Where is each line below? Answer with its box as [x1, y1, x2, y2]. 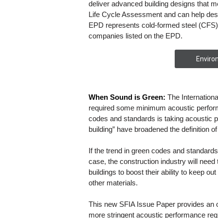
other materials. [89, 179, 138, 187]
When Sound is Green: [89, 93, 167, 101]
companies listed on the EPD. [89, 32, 182, 40]
